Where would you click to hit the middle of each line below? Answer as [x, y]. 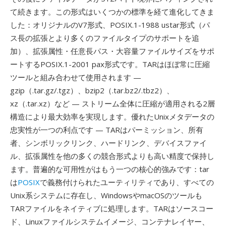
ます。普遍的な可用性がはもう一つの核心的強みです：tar [110, 169]
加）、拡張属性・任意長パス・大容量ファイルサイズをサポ [112, 51]
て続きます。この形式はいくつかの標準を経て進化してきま [112, 12]
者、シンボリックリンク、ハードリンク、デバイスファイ [108, 143]
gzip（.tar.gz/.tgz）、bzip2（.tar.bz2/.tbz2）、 [92, 90]
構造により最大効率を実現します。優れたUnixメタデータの [112, 117]
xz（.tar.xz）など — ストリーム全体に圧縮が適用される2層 [112, 103]
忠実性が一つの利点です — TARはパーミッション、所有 [107, 130]
